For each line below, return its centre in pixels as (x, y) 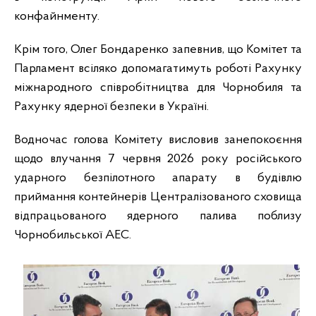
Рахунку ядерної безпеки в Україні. (111, 107)
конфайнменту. (57, 17)
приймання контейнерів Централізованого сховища (158, 197)
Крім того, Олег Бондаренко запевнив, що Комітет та (158, 50)
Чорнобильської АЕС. (73, 236)
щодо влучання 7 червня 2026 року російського (158, 159)
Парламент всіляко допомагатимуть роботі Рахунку (158, 69)
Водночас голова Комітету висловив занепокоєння (158, 140)
